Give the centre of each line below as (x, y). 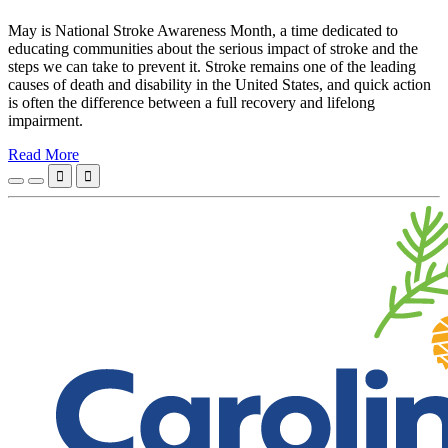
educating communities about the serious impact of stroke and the (213, 49)
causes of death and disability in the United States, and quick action (219, 85)
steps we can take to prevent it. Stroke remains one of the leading (212, 67)
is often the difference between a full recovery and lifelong (191, 103)
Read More (43, 155)
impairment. (45, 121)
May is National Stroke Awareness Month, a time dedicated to (203, 31)
